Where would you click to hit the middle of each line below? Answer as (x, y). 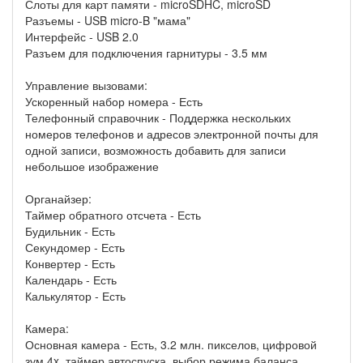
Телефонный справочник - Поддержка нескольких (158, 118)
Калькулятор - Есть (75, 296)
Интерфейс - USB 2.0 (82, 37)
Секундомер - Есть (75, 248)
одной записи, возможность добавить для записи (156, 150)
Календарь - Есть (71, 280)
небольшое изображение (92, 167)
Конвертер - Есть (70, 264)
